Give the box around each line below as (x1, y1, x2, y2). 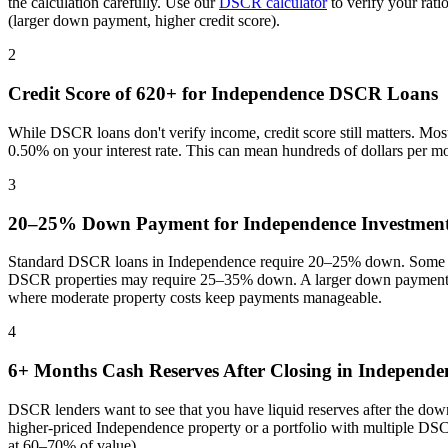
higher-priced (8, 418, 96, 436)
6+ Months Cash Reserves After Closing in (8, 359, 358, 381)
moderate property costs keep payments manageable (51, 289, 378, 307)
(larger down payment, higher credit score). (8, 12, 280, 30)
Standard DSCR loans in (8, 253, 168, 271)
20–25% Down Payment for (8, 212, 243, 234)
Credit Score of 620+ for (8, 83, 211, 105)
